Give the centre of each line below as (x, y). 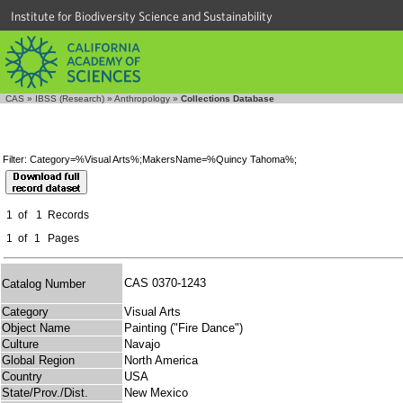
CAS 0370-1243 (169, 283)
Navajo (142, 345)
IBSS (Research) (70, 99)
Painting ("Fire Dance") (184, 328)
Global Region (38, 361)
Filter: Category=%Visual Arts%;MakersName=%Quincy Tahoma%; (150, 160)
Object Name (36, 328)
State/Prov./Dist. (45, 393)
